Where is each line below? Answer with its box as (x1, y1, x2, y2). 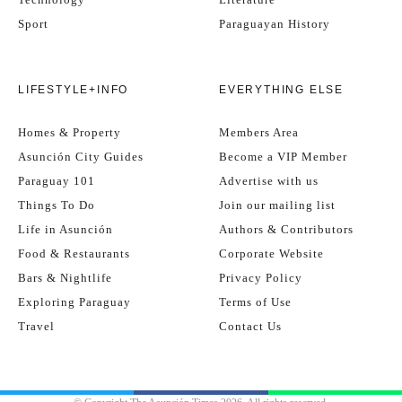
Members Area (219, 126, 299, 140)
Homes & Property (18, 126, 121, 140)
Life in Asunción (18, 223, 113, 237)
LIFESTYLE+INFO (18, 83, 129, 97)
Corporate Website (219, 247, 324, 261)
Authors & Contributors (219, 223, 354, 237)
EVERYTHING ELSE (219, 83, 344, 97)
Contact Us (219, 319, 282, 334)
